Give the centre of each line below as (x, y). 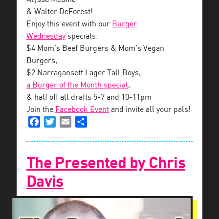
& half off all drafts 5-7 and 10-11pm (89, 97)
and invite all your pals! (150, 109)
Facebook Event (82, 109)
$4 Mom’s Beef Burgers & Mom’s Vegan (95, 48)
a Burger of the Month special (77, 85)
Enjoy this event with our (69, 24)
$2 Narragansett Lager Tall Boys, (84, 73)
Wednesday (46, 36)
